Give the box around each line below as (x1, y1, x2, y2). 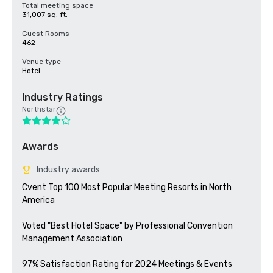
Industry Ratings (22, 91, 103, 103)
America (22, 195, 55, 205)
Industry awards (37, 165, 100, 175)
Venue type (22, 57, 61, 66)
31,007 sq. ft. (22, 10, 68, 19)
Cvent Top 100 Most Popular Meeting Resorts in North (22, 182, 232, 193)
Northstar (22, 105, 56, 113)
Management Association (22, 233, 122, 244)
